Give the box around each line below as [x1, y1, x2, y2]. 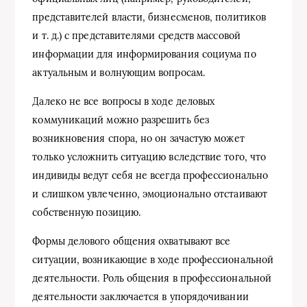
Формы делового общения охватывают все [32, 234, 231, 247]
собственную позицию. [32, 206, 141, 219]
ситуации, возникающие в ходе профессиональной [32, 253, 274, 266]
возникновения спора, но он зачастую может [32, 132, 245, 145]
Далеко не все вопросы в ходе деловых [32, 95, 215, 108]
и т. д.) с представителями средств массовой [32, 29, 241, 42]
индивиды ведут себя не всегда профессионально [32, 169, 269, 182]
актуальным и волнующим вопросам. [32, 66, 205, 79]
